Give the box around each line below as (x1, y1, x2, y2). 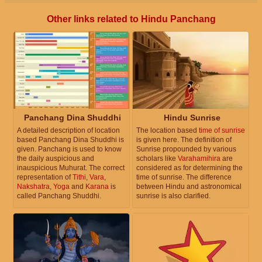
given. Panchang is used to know (17, 145, 122, 154)
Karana (85, 182, 109, 191)
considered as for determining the (136, 164, 243, 173)
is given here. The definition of (136, 136, 232, 144)
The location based (136, 126, 199, 135)
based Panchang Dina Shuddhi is (17, 136, 124, 144)
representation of (17, 173, 73, 182)
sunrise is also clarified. (136, 192, 211, 201)
